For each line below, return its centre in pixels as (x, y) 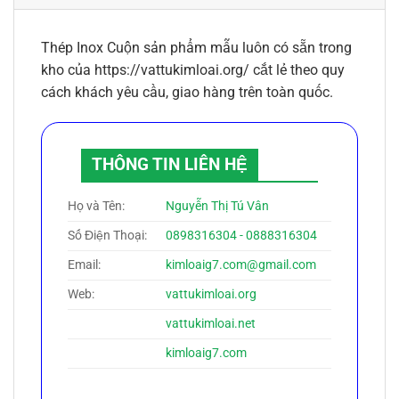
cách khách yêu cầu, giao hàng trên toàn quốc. (187, 92)
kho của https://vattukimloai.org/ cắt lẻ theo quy (193, 69)
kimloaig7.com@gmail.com (241, 265)
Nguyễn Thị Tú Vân (218, 206)
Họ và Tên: (96, 206)
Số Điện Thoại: (107, 235)
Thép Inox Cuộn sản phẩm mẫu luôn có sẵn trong (196, 47)
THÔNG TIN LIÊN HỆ (170, 164)
